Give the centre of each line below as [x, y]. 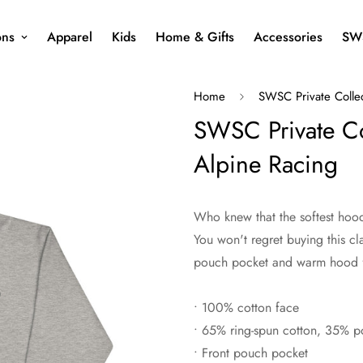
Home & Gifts [194, 37]
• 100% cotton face [246, 307]
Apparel [69, 37]
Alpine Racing [266, 164]
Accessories [288, 37]
